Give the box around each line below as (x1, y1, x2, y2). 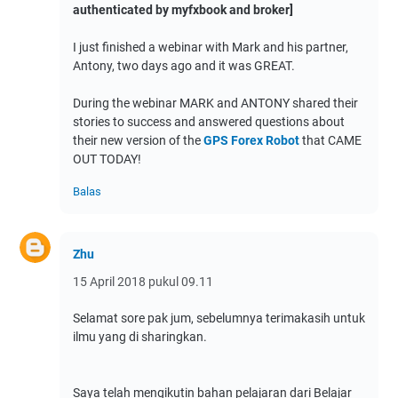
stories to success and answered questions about (73, 115, 345, 130)
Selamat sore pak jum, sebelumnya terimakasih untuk (73, 311, 365, 326)
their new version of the (73, 133, 203, 148)
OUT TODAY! (73, 152, 141, 167)
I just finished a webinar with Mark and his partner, (73, 40, 348, 55)
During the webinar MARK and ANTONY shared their (73, 96, 358, 111)
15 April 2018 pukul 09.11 (73, 275, 213, 290)
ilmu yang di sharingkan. (73, 330, 207, 345)
